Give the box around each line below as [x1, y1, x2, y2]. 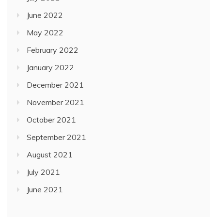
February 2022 [27, 45, 78, 55]
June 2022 [27, 10, 63, 20]
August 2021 [27, 150, 73, 159]
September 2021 [27, 132, 86, 142]
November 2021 [27, 97, 84, 107]
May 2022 [27, 28, 63, 37]
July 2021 [27, 167, 60, 177]
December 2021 [27, 80, 84, 90]
